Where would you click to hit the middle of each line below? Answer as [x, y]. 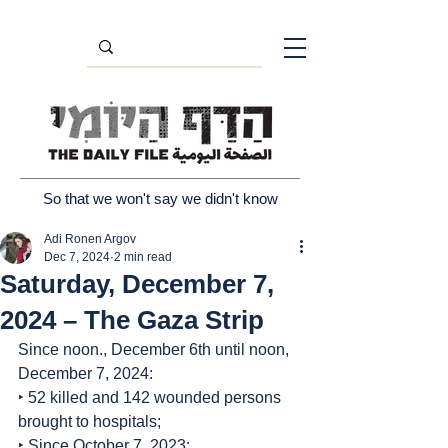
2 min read [143, 257]
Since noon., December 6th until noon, [155, 349]
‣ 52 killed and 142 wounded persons [151, 397]
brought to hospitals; [89, 421]
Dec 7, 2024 [77, 257]
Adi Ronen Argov [90, 239]
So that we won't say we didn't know [160, 198]
